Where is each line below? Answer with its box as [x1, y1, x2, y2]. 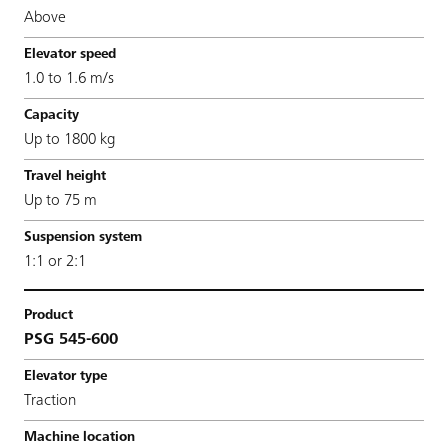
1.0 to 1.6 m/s [24, 70, 114, 87]
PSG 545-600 [24, 331, 118, 348]
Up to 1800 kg [24, 131, 115, 148]
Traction [24, 392, 76, 409]
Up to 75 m [24, 192, 97, 209]
